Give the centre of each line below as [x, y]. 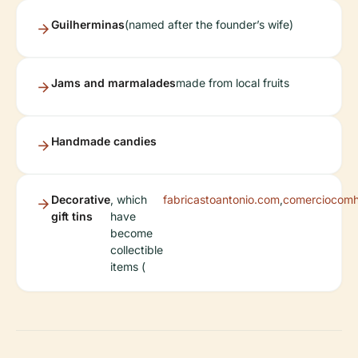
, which [129, 200]
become [131, 233]
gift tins [72, 217]
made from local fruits [233, 83]
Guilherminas [88, 25]
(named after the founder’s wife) [209, 25]
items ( [128, 267]
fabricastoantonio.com [221, 200]
